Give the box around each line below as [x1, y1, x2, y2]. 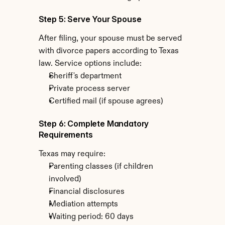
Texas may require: [38, 150, 105, 158]
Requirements [38, 130, 93, 140]
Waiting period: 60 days [48, 213, 134, 221]
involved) [48, 175, 81, 183]
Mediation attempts [48, 200, 118, 208]
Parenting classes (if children [48, 163, 153, 171]
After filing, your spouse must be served [38, 35, 182, 43]
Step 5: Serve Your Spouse [38, 14, 142, 24]
